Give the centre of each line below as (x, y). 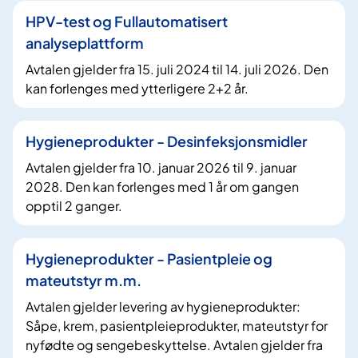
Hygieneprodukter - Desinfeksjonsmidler (167, 141)
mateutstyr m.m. (84, 280)
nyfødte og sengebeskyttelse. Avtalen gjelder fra (174, 344)
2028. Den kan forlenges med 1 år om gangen (162, 186)
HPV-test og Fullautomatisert (127, 21)
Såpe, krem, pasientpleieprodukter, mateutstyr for (177, 325)
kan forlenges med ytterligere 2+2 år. (137, 88)
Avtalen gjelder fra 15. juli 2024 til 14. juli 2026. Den (177, 69)
